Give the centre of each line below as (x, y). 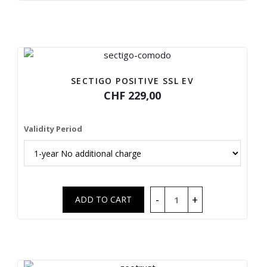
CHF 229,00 (133, 95)
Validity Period (53, 129)
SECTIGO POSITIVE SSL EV (132, 81)
